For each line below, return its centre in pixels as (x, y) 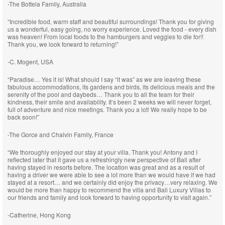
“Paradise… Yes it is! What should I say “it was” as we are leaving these (104, 79)
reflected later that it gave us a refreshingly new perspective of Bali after (104, 159)
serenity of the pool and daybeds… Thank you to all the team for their (101, 94)
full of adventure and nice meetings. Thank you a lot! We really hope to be (107, 109)
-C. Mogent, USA (30, 62)
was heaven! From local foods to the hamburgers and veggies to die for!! (105, 36)
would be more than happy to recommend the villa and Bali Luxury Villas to (109, 190)
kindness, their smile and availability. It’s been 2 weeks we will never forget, (109, 102)
